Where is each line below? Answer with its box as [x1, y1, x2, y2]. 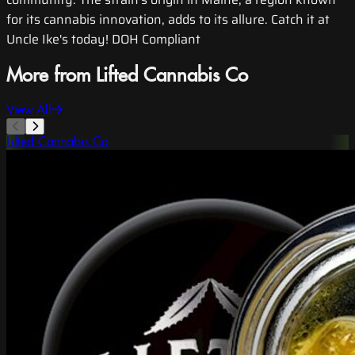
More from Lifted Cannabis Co [6, 65, 248, 88]
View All [6, 102, 52, 118]
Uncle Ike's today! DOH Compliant [6, 29, 200, 50]
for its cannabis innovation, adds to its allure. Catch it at [6, 10, 330, 30]
